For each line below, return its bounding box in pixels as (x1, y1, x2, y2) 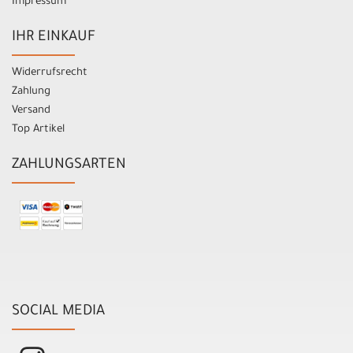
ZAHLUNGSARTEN (12, 157, 126, 173)
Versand (12, 104, 50, 117)
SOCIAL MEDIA (12, 303, 105, 320)
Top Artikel (12, 123, 65, 136)
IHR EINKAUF (12, 29, 95, 46)
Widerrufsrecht (12, 66, 87, 79)
